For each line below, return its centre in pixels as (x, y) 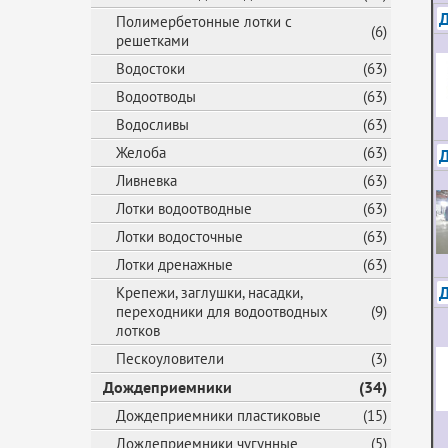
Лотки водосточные (179, 236)
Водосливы (152, 124)
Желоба (141, 152)
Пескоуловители (170, 358)
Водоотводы (156, 96)
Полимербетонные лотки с (204, 21)
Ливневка (146, 180)
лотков (138, 330)
